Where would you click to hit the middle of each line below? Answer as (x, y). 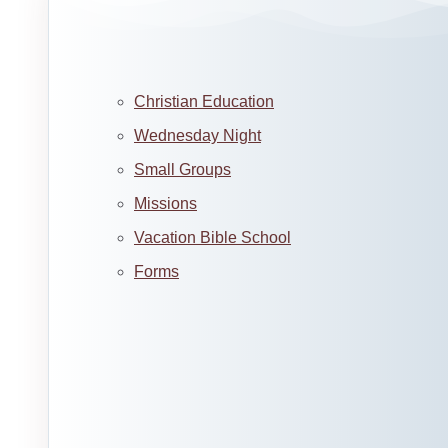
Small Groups (182, 169)
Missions (165, 203)
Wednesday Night (197, 135)
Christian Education (204, 101)
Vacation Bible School (212, 237)
